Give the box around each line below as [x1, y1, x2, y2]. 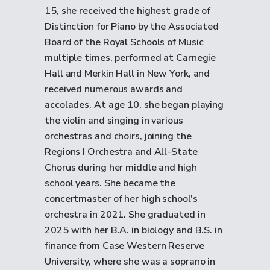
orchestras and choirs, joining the [45, 130, 192, 143]
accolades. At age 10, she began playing [45, 98, 224, 111]
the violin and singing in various [45, 114, 183, 127]
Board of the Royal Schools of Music [45, 36, 204, 49]
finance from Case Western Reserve [45, 239, 204, 253]
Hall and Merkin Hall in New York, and [45, 67, 210, 80]
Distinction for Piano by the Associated [45, 20, 219, 33]
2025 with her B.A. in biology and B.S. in [45, 224, 222, 237]
